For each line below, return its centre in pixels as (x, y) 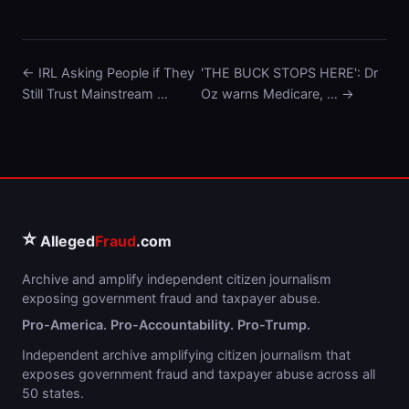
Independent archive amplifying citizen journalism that (186, 355)
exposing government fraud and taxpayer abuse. (171, 299)
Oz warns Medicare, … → (278, 94)
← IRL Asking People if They (108, 73)
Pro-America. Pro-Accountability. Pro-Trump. (166, 325)
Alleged (66, 241)
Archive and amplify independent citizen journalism (177, 279)
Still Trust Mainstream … (95, 94)
